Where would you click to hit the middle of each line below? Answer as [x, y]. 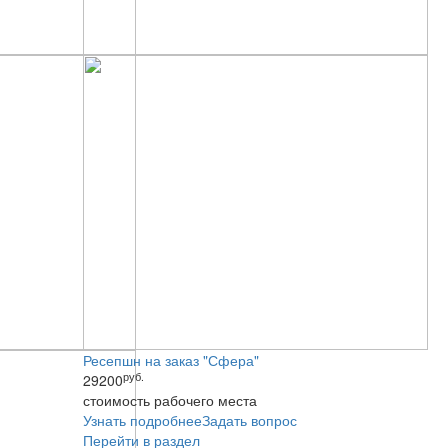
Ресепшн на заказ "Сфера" [171, 360]
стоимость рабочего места [170, 400]
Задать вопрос [250, 420]
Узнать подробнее [143, 420]
